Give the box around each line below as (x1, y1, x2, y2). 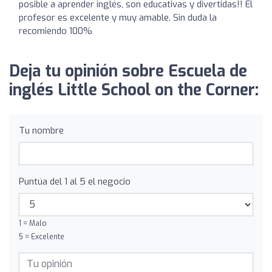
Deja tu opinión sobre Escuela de (9, 60, 247, 82)
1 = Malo (19, 218, 47, 228)
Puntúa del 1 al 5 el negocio (19, 175, 131, 188)
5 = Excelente (19, 231, 64, 242)
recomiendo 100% (19, 24, 92, 37)
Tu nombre (19, 124, 64, 137)
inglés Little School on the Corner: (9, 79, 259, 101)
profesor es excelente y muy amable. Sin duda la (19, 11, 217, 24)
